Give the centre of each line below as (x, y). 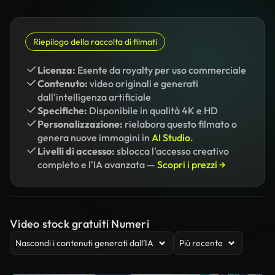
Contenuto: (63, 83)
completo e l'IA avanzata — (97, 165)
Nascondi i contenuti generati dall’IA (84, 243)
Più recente (201, 243)
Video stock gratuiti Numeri (79, 224)
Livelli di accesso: (76, 151)
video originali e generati (143, 83)
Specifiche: (62, 110)
